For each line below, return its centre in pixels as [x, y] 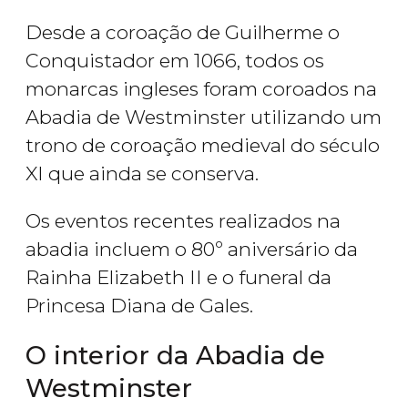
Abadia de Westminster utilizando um [204, 117]
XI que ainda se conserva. [142, 174]
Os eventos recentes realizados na [183, 221]
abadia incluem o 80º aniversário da [192, 250]
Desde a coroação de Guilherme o [183, 33]
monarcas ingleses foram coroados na [201, 89]
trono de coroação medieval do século [203, 146]
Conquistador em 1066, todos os [175, 61]
